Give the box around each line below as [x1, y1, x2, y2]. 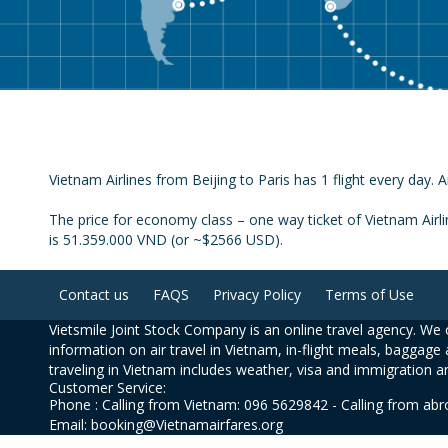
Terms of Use [324, 285, 414, 304]
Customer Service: [48, 378, 166, 397]
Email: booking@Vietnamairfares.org [48, 415, 283, 434]
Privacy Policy [212, 285, 301, 304]
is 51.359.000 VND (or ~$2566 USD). [48, 230, 283, 249]
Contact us [58, 285, 129, 304]
